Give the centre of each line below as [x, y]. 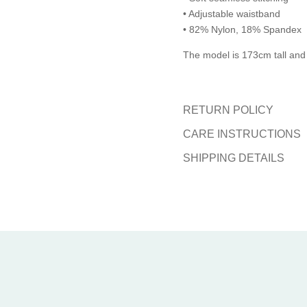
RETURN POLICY [228, 110]
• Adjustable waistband [231, 14]
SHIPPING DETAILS [233, 158]
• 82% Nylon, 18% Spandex [242, 30]
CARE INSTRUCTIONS [242, 134]
